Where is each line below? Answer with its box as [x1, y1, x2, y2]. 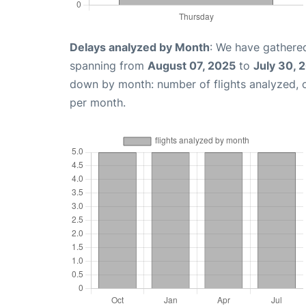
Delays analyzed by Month [70, 40, 210, 54]
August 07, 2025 [148, 58, 236, 72]
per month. [70, 95, 126, 109]
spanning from [70, 58, 148, 72]
